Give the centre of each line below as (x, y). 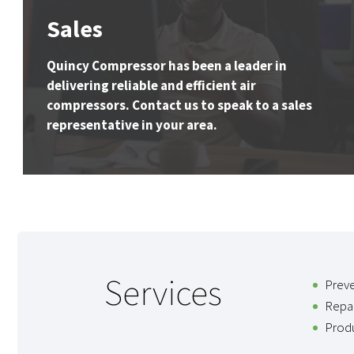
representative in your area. (132, 125)
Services (163, 293)
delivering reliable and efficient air (151, 86)
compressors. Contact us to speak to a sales (179, 105)
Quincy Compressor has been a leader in (167, 66)
